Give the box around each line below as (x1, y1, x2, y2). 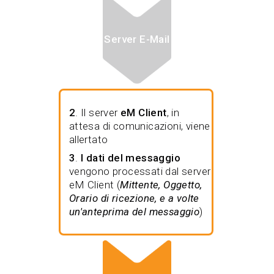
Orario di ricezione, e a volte (68, 192, 199, 205)
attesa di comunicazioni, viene (68, 120, 210, 133)
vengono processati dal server (68, 165, 211, 178)
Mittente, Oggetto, (120, 179, 202, 191)
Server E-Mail (104, 32, 170, 45)
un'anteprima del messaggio (68, 206, 200, 218)
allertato (68, 133, 108, 146)
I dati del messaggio (81, 152, 180, 165)
